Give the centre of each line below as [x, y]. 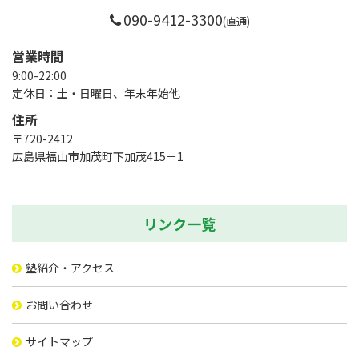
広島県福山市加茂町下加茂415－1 [98, 157]
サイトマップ [59, 342]
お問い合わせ [59, 305]
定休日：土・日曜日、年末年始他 [96, 93]
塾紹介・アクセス [70, 268]
